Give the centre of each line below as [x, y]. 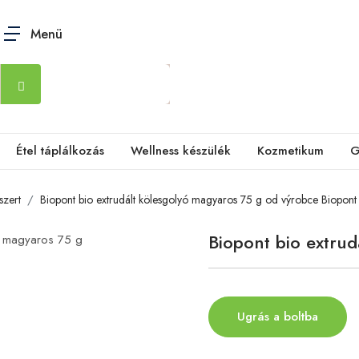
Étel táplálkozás [60, 151]
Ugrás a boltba [278, 316]
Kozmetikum [290, 151]
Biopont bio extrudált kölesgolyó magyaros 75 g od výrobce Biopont [198, 199]
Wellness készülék [181, 151]
